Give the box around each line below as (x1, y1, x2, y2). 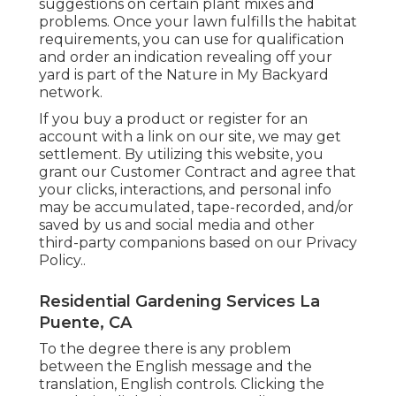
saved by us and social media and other (39, 216, 315, 233)
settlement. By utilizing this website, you (39, 145, 324, 163)
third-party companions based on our (39, 233, 306, 251)
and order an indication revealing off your (39, 48, 332, 65)
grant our (39, 163, 110, 180)
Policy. (39, 251, 83, 269)
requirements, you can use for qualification (39, 30, 344, 48)
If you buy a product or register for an (39, 110, 308, 127)
